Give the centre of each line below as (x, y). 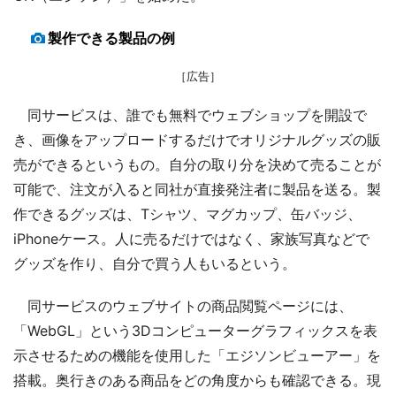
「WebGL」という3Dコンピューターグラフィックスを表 (195, 330)
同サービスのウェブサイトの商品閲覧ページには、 (183, 305)
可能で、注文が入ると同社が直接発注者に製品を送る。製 (197, 189)
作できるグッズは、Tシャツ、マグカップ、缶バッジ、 (187, 213)
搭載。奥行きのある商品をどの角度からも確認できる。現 (197, 380)
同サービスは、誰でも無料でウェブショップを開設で (190, 114)
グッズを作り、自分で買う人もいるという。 (155, 263)
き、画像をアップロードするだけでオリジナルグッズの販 (197, 139)
